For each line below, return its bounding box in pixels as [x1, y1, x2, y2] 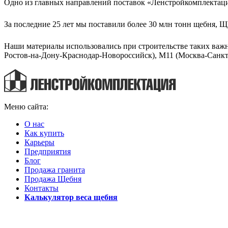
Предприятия [24, 147, 71, 156]
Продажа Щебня [24, 174, 81, 183]
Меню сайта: [4, 102, 48, 111]
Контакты [24, 183, 59, 192]
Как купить [24, 128, 64, 137]
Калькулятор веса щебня [24, 192, 118, 202]
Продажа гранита [24, 165, 85, 174]
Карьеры [24, 137, 54, 147]
